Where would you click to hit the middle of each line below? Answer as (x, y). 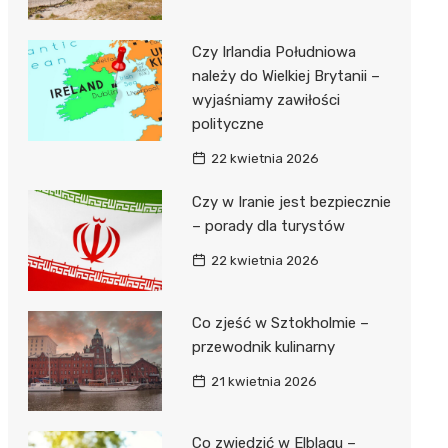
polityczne (227, 124)
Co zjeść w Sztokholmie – (280, 322)
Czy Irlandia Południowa (273, 52)
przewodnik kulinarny (263, 346)
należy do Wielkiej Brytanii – (285, 76)
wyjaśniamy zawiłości (265, 100)
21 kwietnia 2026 (263, 381)
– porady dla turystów (268, 226)
